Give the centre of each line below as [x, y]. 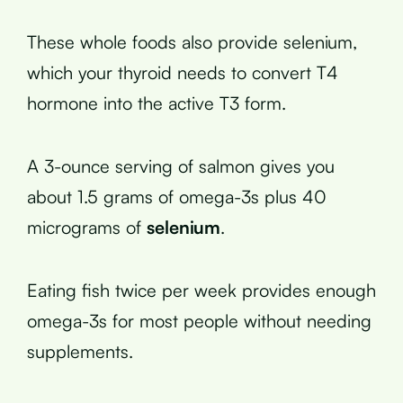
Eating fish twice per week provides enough [201, 290]
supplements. [80, 351]
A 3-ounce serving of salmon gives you [181, 166]
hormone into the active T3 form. [157, 103]
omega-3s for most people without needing [199, 320]
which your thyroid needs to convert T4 [183, 72]
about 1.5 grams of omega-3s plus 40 [177, 196]
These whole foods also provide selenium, [192, 41]
